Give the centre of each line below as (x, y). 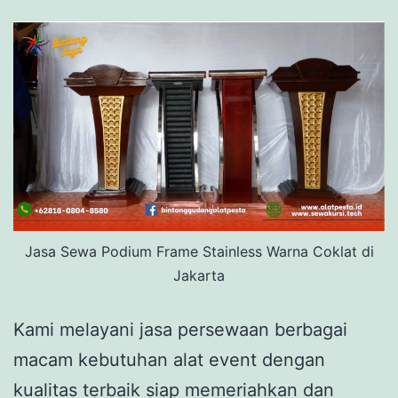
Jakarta (199, 276)
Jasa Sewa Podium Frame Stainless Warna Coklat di (199, 252)
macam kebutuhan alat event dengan (169, 360)
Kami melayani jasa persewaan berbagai (180, 330)
